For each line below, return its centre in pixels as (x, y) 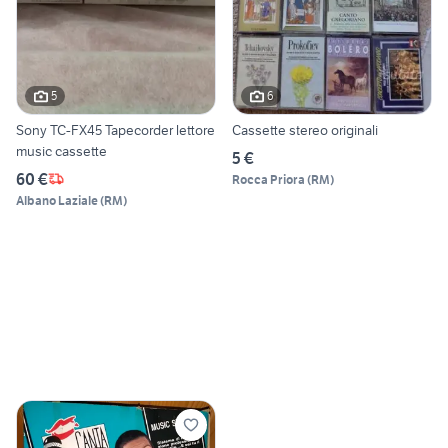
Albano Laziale (57, 200)
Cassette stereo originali (305, 129)
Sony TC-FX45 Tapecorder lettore (115, 129)
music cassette (61, 150)
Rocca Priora (268, 179)
